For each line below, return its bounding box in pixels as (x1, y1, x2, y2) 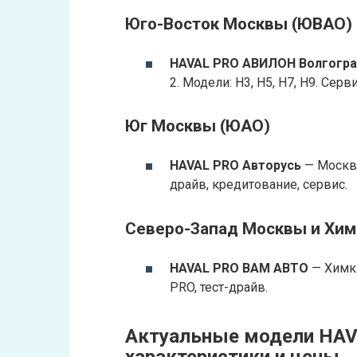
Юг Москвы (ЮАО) (125, 116, 270, 136)
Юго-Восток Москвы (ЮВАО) (125, 14, 352, 33)
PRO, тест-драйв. (170, 279, 268, 295)
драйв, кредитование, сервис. (170, 177, 347, 193)
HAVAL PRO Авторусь (170, 158, 301, 174)
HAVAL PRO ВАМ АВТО (170, 260, 308, 276)
